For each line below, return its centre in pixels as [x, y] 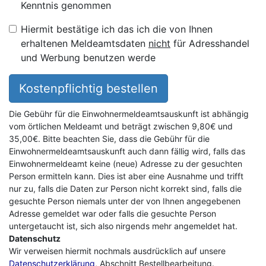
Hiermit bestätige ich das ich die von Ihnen [117, 29]
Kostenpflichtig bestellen [88, 88]
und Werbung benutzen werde [88, 58]
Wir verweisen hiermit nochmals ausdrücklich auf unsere [117, 251]
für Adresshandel [210, 43]
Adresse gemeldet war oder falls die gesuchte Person [113, 213]
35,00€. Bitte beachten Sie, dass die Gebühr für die [109, 139]
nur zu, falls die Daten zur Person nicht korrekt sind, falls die [125, 189]
